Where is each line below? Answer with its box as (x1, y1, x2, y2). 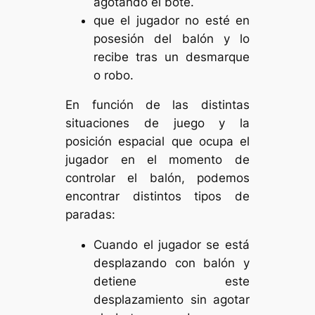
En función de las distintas (65, 98, 250, 112)
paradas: (65, 207, 116, 222)
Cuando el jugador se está (94, 238, 250, 252)
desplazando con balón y (94, 256, 250, 271)
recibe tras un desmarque (94, 49, 250, 64)
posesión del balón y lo (94, 31, 250, 46)
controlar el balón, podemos (65, 171, 250, 186)
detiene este (94, 274, 250, 289)
